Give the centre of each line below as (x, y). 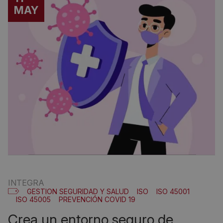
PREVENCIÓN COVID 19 (97, 199)
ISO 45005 (33, 199)
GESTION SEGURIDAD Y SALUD (78, 191)
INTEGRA (26, 183)
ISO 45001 (173, 191)
